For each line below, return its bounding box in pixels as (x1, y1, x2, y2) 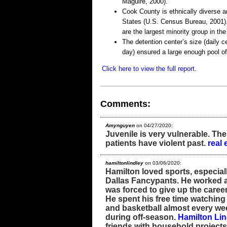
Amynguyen (105, 122, 135, 128)
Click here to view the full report (102, 65, 195, 72)
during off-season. (105, 212, 178, 221)
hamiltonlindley (105, 160, 143, 166)
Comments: (100, 98, 150, 109)
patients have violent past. (105, 138, 208, 147)
